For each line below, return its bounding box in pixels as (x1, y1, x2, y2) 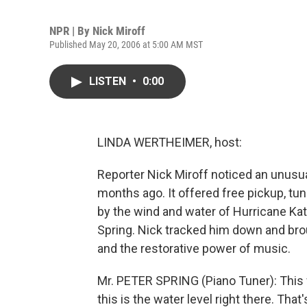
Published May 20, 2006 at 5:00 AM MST (49, 39, 203, 50)
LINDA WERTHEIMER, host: (97, 135, 242, 149)
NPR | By (49, 24, 93, 38)
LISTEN (89, 75, 129, 88)
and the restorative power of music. (97, 241, 291, 256)
